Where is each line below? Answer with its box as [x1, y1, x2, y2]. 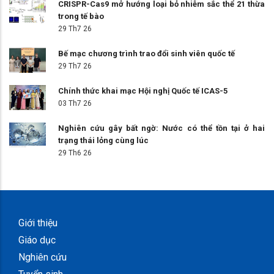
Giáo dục [18, 234, 56, 246]
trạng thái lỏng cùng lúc [58, 136, 149, 146]
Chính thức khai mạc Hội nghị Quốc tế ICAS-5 [58, 86, 228, 96]
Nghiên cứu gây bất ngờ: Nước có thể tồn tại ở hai [58, 124, 265, 133]
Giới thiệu [18, 217, 57, 229]
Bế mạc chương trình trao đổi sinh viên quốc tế [58, 49, 235, 59]
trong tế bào [58, 12, 104, 21]
